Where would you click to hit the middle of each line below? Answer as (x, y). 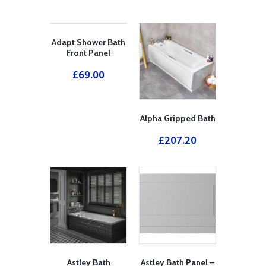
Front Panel (88, 53)
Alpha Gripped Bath (178, 118)
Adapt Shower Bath (88, 42)
